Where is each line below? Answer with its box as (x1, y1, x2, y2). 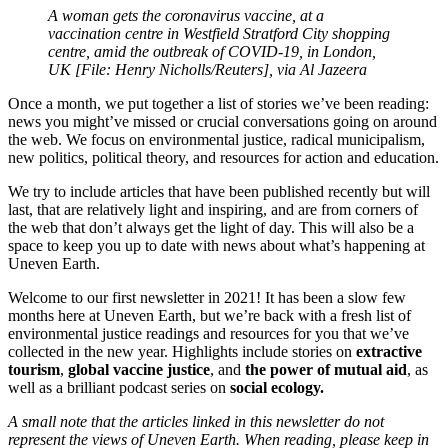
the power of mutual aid (245, 360, 407, 378)
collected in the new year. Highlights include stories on (8, 342, 356, 360)
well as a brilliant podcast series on (8, 378, 230, 396)
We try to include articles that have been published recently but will (8, 182, 430, 200)
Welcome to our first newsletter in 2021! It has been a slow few (8, 288, 406, 306)
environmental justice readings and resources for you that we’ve (8, 324, 409, 342)
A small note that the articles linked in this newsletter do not (8, 412, 384, 430)
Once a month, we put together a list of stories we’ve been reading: (8, 94, 429, 112)
